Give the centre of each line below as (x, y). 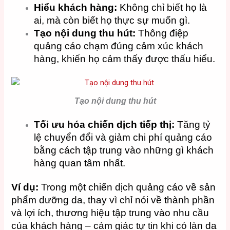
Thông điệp (162, 33)
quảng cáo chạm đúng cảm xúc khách (119, 46)
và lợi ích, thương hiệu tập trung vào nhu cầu (110, 213)
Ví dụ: (25, 187)
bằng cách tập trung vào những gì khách (124, 150)
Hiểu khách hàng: (76, 8)
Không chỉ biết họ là (162, 8)
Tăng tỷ (193, 124)
